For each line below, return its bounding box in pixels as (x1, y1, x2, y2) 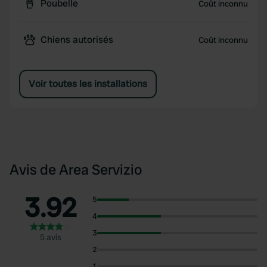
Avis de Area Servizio (10, 160, 142, 179)
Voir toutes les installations (29, 77, 147, 90)
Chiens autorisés (41, 33, 113, 46)
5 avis (40, 232, 62, 243)
